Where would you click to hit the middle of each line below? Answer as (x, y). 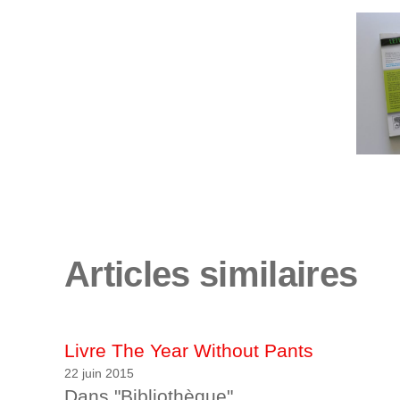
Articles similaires (211, 275)
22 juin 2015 (99, 374)
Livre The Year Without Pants (189, 351)
